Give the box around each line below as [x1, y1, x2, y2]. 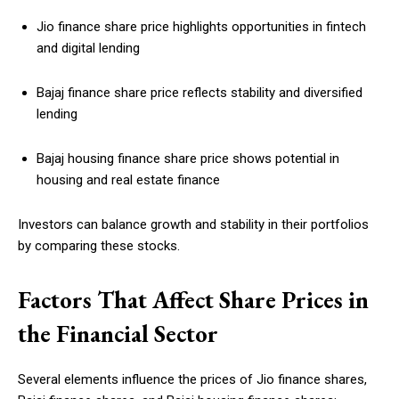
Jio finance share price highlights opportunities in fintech [37, 19, 366, 36]
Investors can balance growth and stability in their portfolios [18, 216, 369, 233]
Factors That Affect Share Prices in [18, 284, 369, 316]
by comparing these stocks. [18, 238, 180, 255]
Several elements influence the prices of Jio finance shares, [18, 371, 367, 388]
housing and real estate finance [37, 172, 220, 189]
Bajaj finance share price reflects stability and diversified [37, 85, 362, 102]
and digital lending [37, 40, 140, 57]
